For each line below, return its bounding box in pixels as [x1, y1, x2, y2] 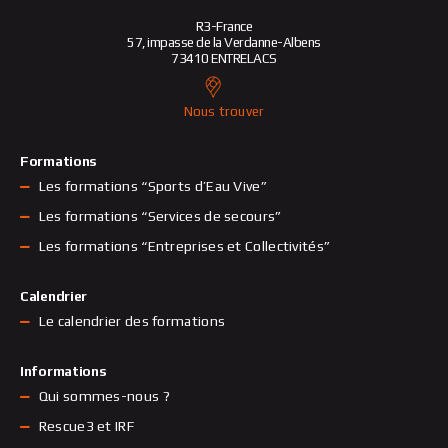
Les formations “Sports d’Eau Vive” [38, 178, 267, 195]
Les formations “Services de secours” [38, 208, 282, 225]
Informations [20, 363, 107, 380]
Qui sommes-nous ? [38, 388, 170, 405]
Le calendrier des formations [38, 313, 226, 330]
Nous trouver [183, 103, 265, 120]
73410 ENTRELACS [171, 50, 277, 67]
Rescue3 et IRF [38, 418, 134, 435]
